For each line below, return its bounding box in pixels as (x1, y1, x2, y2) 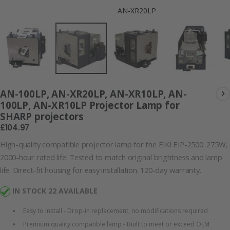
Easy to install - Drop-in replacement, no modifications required (23, 206, 208, 216)
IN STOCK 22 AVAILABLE (12, 185, 98, 196)
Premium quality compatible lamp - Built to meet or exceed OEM (23, 220, 209, 229)
